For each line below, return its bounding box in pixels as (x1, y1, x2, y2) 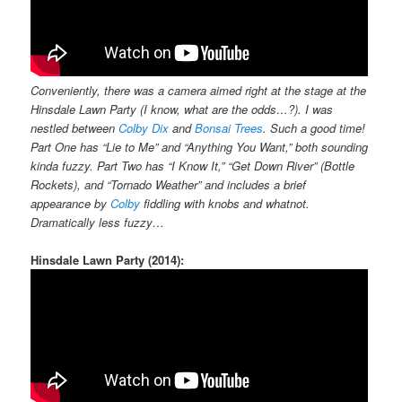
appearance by (30, 194, 110, 212)
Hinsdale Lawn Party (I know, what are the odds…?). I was (30, 100, 333, 118)
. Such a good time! (262, 118, 365, 136)
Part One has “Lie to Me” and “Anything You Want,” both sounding (30, 137, 368, 155)
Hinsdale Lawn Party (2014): (30, 251, 184, 268)
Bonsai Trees (194, 118, 263, 136)
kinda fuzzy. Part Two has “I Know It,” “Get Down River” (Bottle (30, 156, 354, 174)
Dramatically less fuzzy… (30, 213, 164, 231)
